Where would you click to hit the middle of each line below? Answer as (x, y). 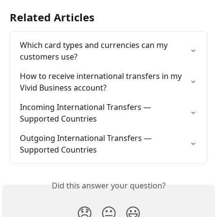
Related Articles (52, 17)
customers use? (49, 56)
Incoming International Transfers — (86, 107)
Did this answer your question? (108, 185)
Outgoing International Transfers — (87, 138)
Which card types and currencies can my (95, 45)
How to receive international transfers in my (102, 76)
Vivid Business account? (63, 87)
